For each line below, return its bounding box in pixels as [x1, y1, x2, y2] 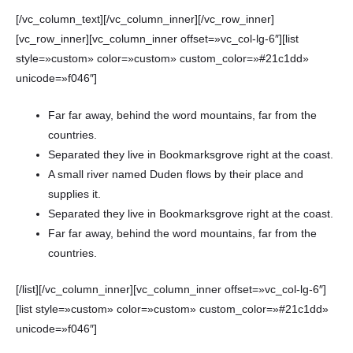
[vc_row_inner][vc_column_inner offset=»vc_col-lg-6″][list [16, 33, 299, 46]
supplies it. [48, 188, 102, 201]
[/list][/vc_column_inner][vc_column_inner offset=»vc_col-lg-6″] [16, 283, 326, 295]
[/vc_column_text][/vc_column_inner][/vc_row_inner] [16, 13, 274, 26]
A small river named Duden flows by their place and [48, 169, 304, 181]
